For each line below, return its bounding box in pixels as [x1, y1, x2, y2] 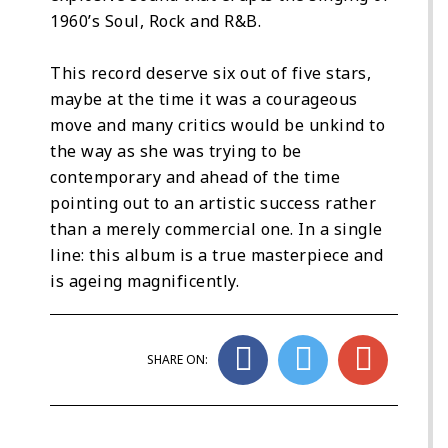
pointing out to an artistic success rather [50, 191, 376, 214]
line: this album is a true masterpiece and [50, 243, 383, 266]
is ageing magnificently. [50, 269, 239, 292]
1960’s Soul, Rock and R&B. [50, 9, 261, 32]
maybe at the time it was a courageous [50, 87, 358, 110]
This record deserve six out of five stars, [50, 61, 371, 84]
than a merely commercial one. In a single [50, 217, 383, 240]
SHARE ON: [147, 350, 208, 368]
